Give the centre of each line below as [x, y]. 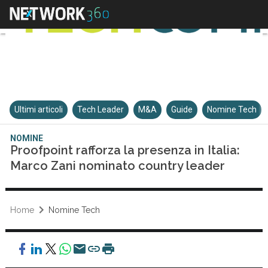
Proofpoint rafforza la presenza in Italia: [125, 150]
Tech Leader [101, 109]
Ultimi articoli [39, 109]
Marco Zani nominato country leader [118, 166]
